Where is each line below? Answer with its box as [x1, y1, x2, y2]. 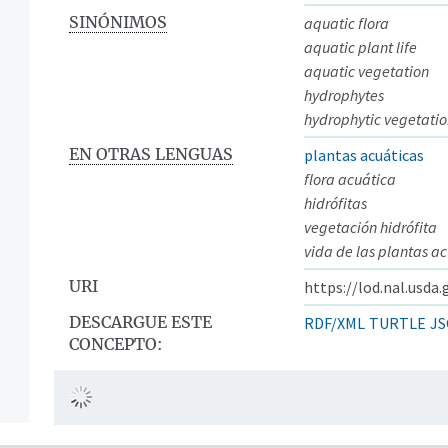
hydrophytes [304, 84, 384, 105]
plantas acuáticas [304, 144, 424, 165]
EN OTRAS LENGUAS [69, 143, 233, 164]
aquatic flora [304, 12, 389, 33]
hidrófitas [304, 192, 367, 213]
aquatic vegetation [304, 60, 429, 81]
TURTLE [369, 312, 426, 333]
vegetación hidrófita [304, 216, 437, 237]
